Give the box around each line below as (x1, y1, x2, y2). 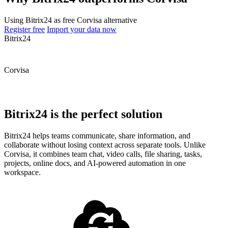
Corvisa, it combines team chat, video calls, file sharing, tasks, (4, 149, 202, 158)
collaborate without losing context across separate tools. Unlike (4, 140, 206, 149)
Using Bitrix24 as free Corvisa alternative (4, 15, 137, 24)
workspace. (4, 167, 41, 177)
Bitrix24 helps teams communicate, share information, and (4, 131, 190, 140)
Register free (4, 24, 45, 34)
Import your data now (47, 24, 117, 34)
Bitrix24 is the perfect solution (4, 107, 162, 121)
